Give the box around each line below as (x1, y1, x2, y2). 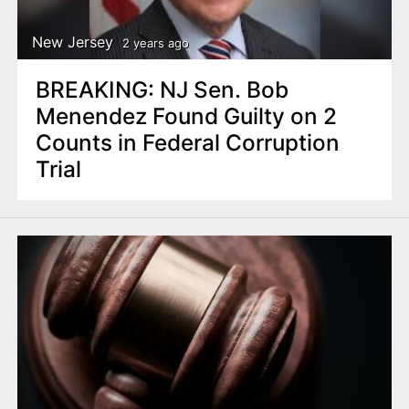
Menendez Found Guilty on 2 (35, 101, 337, 130)
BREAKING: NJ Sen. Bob (35, 75, 288, 103)
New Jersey (32, 33, 114, 52)
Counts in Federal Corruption (35, 128, 340, 156)
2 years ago (121, 35, 189, 50)
